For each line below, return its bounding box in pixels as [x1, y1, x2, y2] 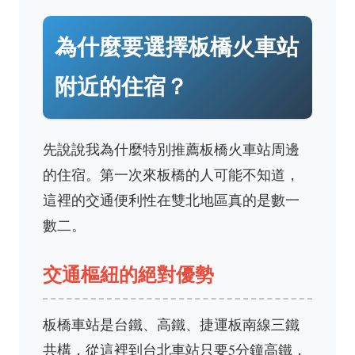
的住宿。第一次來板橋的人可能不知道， [43, 165, 300, 184]
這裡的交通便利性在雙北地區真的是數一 [43, 190, 300, 209]
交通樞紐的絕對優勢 [43, 264, 214, 285]
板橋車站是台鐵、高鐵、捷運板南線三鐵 [43, 315, 300, 334]
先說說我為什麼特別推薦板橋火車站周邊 [43, 139, 300, 158]
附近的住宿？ [55, 74, 188, 99]
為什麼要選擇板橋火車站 [55, 35, 299, 59]
